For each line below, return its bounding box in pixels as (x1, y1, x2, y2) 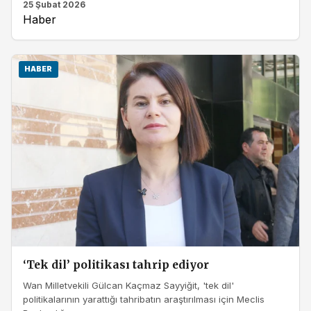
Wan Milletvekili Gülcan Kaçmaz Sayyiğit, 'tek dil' (23, 280, 234, 292)
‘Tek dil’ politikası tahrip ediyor (23, 258, 209, 271)
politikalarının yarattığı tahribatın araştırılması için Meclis (23, 294, 264, 305)
